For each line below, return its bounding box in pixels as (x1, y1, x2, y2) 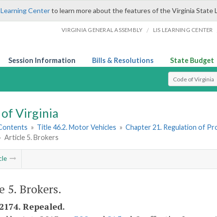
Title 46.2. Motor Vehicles (37, 123, 117, 132)
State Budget (170, 56, 214, 64)
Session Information (8, 56, 76, 64)
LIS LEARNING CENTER (153, 27, 213, 33)
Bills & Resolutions (92, 56, 154, 64)
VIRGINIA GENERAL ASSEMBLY (62, 27, 143, 33)
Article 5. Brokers (4, 133, 59, 142)
